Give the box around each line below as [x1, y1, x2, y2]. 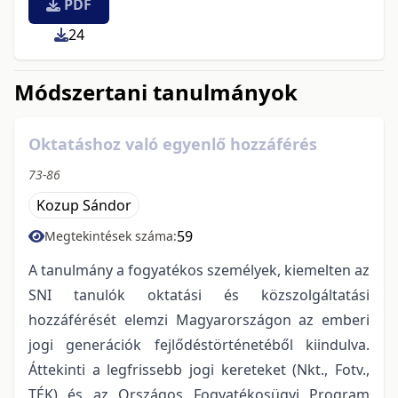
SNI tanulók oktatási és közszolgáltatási [28, 284, 370, 305]
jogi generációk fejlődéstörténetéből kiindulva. [28, 334, 370, 354]
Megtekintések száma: [44, 227, 177, 244]
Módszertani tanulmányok [14, 76, 298, 107]
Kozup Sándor [36, 195, 131, 215]
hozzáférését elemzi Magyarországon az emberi [28, 309, 370, 330]
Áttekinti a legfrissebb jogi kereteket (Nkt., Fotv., [28, 359, 370, 379]
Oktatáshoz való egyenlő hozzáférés [28, 132, 317, 155]
